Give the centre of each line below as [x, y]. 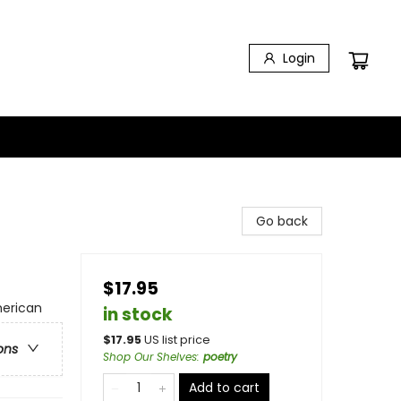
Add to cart [224, 388]
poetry [220, 357]
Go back [282, 221]
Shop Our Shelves [150, 357]
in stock [138, 315]
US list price [177, 340]
